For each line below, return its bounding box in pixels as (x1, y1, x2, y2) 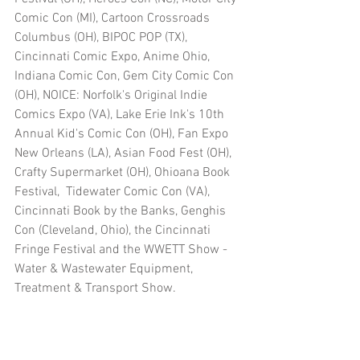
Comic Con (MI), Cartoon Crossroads (14, 10, 213, 27)
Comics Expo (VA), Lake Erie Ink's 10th (14, 106, 227, 123)
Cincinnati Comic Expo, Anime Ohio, (14, 48, 213, 65)
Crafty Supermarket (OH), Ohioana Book (14, 164, 233, 181)
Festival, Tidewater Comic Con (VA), (14, 183, 213, 200)
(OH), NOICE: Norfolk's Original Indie (14, 87, 211, 104)
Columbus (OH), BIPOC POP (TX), (14, 29, 190, 46)
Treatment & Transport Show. (14, 280, 176, 297)
